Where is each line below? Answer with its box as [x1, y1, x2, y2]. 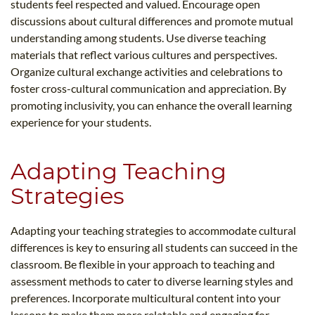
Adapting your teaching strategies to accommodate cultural [11, 224, 296, 238]
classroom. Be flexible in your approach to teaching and [11, 257, 275, 271]
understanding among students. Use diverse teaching [11, 31, 266, 45]
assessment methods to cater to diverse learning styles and [11, 274, 293, 288]
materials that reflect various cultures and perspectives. [11, 48, 277, 62]
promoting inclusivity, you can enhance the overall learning [11, 98, 292, 112]
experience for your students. [11, 115, 151, 129]
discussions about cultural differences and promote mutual [11, 14, 293, 28]
